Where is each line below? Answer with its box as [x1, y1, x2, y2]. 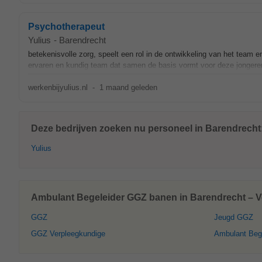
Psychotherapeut [28, 22, 105, 32]
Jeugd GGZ [214, 213, 253, 222]
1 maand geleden [99, 83, 157, 92]
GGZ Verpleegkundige [31, 229, 105, 238]
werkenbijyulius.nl [28, 83, 88, 92]
